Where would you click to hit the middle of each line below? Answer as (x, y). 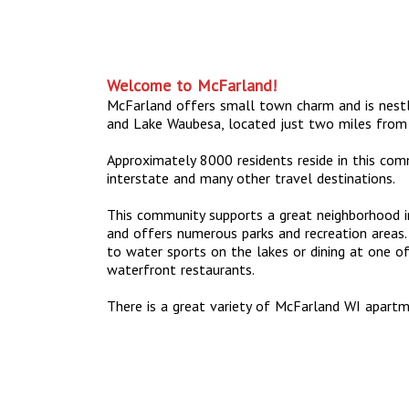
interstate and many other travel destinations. (251, 178)
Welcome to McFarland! (192, 85)
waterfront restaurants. (181, 269)
